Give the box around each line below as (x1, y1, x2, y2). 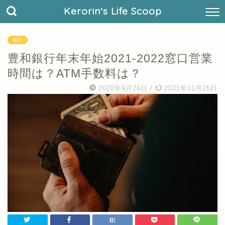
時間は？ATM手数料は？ (8, 67, 142, 80)
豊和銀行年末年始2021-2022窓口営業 (8, 52, 213, 65)
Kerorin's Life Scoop (63, 5, 162, 17)
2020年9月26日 (98, 84, 148, 92)
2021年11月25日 (162, 84, 217, 92)
